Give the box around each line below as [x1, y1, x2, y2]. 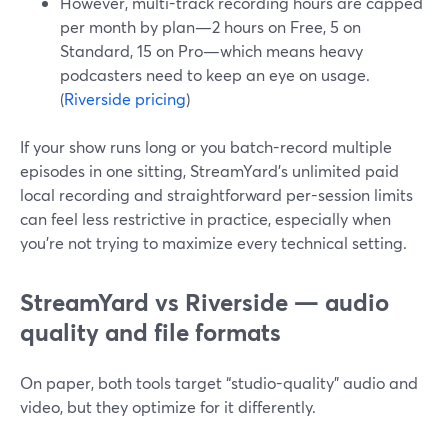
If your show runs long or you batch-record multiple [20, 136, 392, 157]
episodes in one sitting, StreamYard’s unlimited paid [20, 160, 399, 181]
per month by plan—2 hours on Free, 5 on [60, 16, 361, 37]
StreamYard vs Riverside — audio [20, 286, 389, 318]
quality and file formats [20, 316, 281, 348]
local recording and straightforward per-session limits [20, 184, 413, 205]
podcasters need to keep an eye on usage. [60, 64, 370, 85]
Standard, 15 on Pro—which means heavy [60, 40, 363, 61]
